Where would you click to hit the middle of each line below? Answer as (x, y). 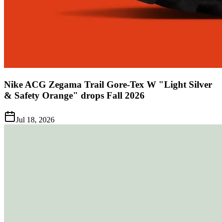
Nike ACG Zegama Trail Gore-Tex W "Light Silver (108, 84)
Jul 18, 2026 (35, 119)
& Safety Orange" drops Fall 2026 (74, 95)
